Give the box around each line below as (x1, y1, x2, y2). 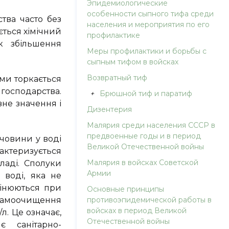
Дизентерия (87, 105, 132, 114)
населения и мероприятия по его (87, 20, 210, 29)
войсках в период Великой (87, 206, 187, 215)
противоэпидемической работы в (87, 195, 212, 204)
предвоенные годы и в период (87, 131, 201, 141)
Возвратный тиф (87, 73, 148, 82)
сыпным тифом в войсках (87, 57, 179, 66)
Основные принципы (87, 185, 165, 194)
